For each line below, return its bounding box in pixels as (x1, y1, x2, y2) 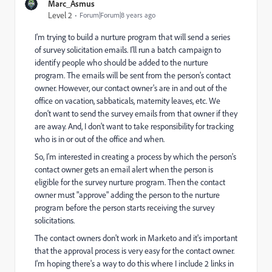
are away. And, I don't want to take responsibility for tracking (35, 121, 234, 131)
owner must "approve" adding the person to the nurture (35, 189, 220, 200)
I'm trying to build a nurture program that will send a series (35, 32, 230, 42)
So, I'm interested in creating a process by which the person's (35, 151, 236, 161)
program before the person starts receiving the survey (35, 202, 214, 212)
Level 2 (48, 10, 72, 20)
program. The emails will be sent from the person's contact (35, 70, 231, 80)
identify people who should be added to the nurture (35, 57, 208, 67)
